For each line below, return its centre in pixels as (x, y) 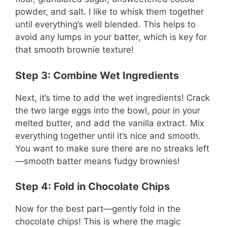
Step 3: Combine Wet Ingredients (97, 75)
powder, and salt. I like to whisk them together (109, 12)
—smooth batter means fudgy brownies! (98, 161)
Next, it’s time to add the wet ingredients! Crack (112, 98)
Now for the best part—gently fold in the (98, 209)
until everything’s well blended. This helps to (105, 25)
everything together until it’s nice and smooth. (108, 136)
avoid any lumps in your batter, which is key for (111, 37)
